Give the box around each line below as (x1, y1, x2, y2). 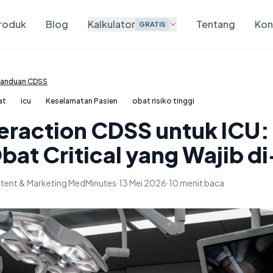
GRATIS (139, 20, 166, 28)
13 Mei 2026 (119, 177, 166, 188)
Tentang (196, 18, 236, 30)
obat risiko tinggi (132, 96, 194, 105)
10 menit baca (169, 177, 224, 188)
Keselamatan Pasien (46, 96, 118, 105)
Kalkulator (88, 18, 136, 30)
